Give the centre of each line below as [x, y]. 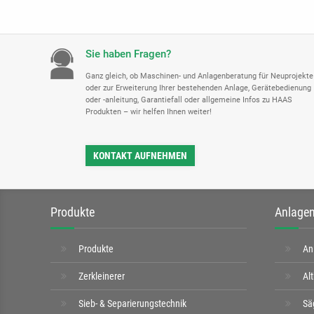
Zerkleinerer [102, 276]
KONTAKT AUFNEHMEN [140, 156]
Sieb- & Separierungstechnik [132, 303]
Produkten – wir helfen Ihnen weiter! [149, 112]
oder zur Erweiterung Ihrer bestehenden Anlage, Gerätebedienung [198, 88]
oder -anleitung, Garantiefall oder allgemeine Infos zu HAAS [189, 100]
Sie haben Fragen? [128, 54]
